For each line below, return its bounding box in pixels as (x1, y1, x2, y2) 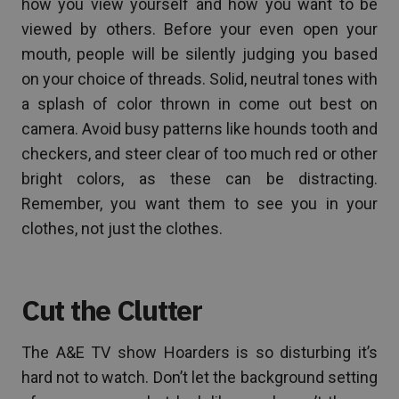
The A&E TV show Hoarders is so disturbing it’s (21, 342, 378, 362)
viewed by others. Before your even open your (21, 19, 378, 38)
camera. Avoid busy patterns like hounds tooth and (21, 118, 378, 138)
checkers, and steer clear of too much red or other (21, 143, 378, 163)
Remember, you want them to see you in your (21, 193, 378, 213)
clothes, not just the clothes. (21, 218, 223, 238)
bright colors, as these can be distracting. (21, 168, 378, 188)
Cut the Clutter (21, 290, 202, 329)
